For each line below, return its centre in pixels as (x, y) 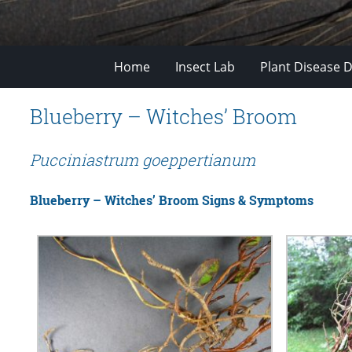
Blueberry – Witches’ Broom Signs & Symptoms (172, 200)
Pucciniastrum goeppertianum (143, 159)
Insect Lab (205, 66)
